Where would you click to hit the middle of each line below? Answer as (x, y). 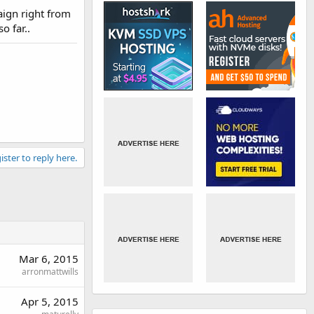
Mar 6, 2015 (49, 258)
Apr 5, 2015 (50, 301)
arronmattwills (50, 271)
